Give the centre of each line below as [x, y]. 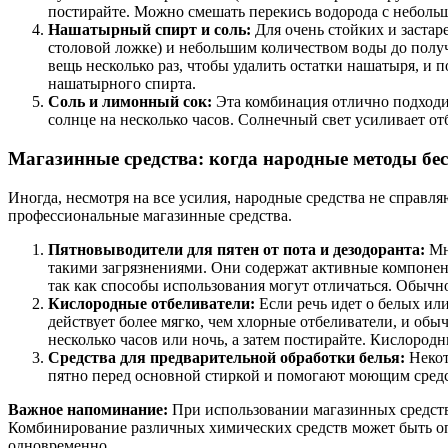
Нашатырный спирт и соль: [149, 30]
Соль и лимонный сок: [130, 102]
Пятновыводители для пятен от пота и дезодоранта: [236, 249]
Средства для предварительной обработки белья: [226, 357]
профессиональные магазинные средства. [150, 215]
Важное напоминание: [88, 409]
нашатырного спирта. [122, 84]
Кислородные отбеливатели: [151, 303]
